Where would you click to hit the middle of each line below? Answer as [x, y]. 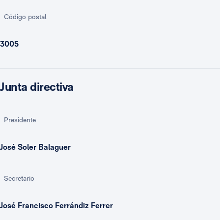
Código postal [25, 17]
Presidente [20, 120]
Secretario [19, 178]
